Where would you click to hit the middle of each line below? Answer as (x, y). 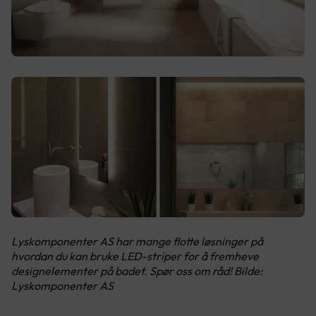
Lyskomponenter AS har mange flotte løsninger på (137, 241)
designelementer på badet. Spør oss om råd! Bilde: (137, 271)
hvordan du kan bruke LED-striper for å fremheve (135, 256)
